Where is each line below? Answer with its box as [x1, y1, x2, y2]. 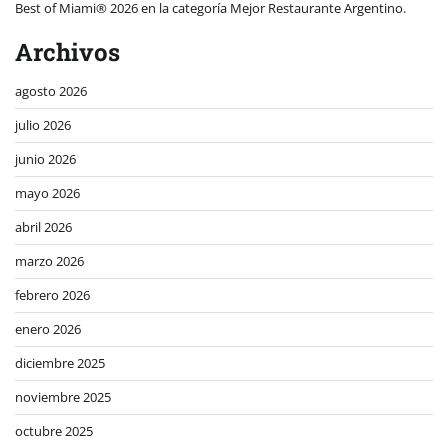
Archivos [15, 36, 120, 69]
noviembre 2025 [15, 388, 111, 407]
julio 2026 [15, 116, 71, 135]
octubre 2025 [15, 422, 93, 441]
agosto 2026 [15, 82, 87, 101]
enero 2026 [15, 320, 81, 339]
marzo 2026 [15, 252, 84, 271]
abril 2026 [15, 218, 72, 237]
